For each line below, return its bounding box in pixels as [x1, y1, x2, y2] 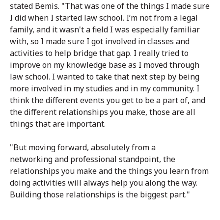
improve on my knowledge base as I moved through [10, 59, 199, 71]
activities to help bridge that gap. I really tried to [10, 48, 189, 59]
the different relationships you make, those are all [10, 107, 195, 118]
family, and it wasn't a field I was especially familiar [10, 24, 200, 35]
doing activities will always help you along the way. [10, 177, 197, 189]
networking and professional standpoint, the [10, 154, 175, 165]
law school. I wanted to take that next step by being [10, 71, 199, 82]
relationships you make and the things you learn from [10, 165, 209, 177]
